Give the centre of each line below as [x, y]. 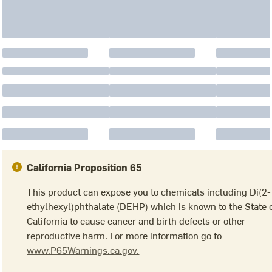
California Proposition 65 [84, 167]
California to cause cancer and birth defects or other [136, 221]
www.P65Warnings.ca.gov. [83, 250]
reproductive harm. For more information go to [124, 235]
